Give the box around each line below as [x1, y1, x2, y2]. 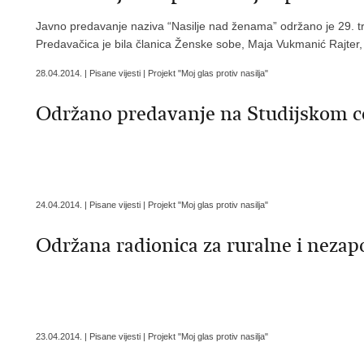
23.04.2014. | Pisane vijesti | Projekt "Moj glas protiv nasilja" [36, 331, 268, 341]
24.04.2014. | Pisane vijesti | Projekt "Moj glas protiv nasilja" [36, 200, 268, 210]
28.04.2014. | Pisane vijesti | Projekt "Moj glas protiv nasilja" [36, 68, 268, 78]
